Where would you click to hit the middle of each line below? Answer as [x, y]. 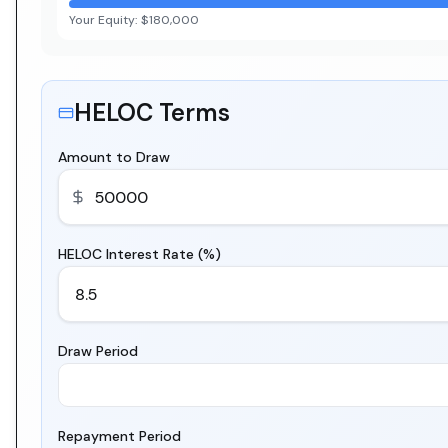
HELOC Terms [152, 112]
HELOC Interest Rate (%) [139, 254]
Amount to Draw [114, 157]
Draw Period [98, 351]
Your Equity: [105, 20]
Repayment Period [119, 436]
